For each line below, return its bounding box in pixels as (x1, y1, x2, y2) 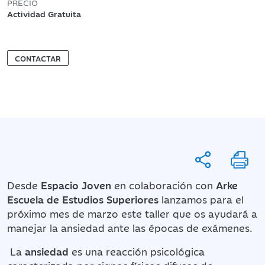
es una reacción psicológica (72, 244, 205, 258)
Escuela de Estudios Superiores (7, 192, 159, 206)
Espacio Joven (41, 177, 111, 192)
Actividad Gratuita (7, 7, 81, 20)
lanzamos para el (159, 192, 244, 206)
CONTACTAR (15, 52, 61, 63)
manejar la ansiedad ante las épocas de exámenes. (7, 220, 253, 235)
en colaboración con (111, 177, 216, 192)
